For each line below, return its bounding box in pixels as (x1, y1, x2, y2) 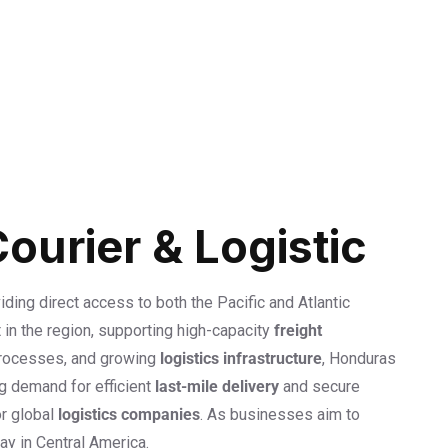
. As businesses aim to (200, 405, 360, 424)
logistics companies (58, 405, 200, 424)
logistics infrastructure (160, 349, 322, 368)
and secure (279, 377, 360, 396)
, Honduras (322, 349, 396, 368)
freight (274, 321, 322, 340)
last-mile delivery (155, 377, 279, 396)
